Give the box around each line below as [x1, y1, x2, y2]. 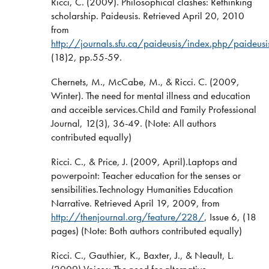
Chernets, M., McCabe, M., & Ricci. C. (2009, [50, 74, 240, 88]
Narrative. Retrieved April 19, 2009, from [50, 196, 220, 210]
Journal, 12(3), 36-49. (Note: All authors [50, 116, 216, 130]
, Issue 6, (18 [204, 210, 256, 223]
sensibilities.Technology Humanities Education [50, 182, 233, 196]
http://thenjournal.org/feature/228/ [50, 210, 204, 223]
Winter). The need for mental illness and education [50, 88, 250, 102]
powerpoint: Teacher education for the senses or [50, 168, 241, 182]
